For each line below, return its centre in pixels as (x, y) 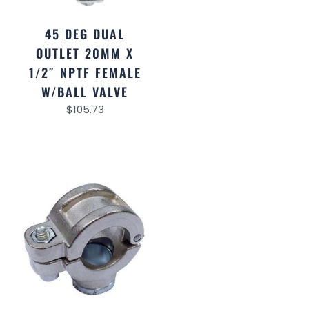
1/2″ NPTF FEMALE (85, 72)
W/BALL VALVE (85, 91)
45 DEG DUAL (85, 33)
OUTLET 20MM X (85, 53)
